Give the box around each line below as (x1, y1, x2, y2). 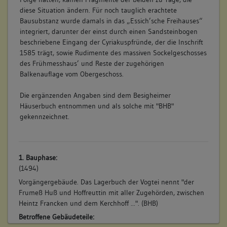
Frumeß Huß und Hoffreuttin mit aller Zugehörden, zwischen (18, 188, 204, 198)
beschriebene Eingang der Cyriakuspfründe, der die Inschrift (19, 37, 203, 47)
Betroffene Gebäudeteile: (18, 212, 94, 221)
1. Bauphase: (18, 153, 57, 163)
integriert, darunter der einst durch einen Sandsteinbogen (19, 26, 198, 36)
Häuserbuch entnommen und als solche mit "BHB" (19, 101, 174, 110)
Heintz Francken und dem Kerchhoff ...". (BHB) (18, 199, 158, 208)
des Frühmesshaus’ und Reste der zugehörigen (19, 58, 164, 68)
